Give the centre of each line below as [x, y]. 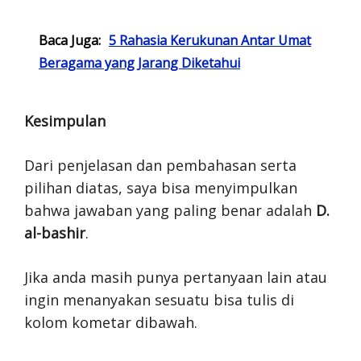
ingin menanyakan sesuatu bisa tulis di [159, 300]
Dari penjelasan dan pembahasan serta [160, 165]
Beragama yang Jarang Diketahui [139, 63]
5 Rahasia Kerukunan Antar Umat [210, 40]
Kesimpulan [65, 121]
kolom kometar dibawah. [111, 322]
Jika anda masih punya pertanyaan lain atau [176, 277]
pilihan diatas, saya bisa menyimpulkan [161, 188]
